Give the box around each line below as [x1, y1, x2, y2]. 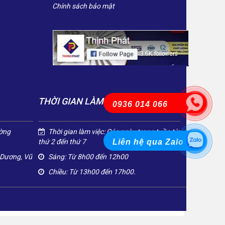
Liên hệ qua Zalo [113, 138, 184, 146]
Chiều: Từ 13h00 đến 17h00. [48, 167, 136, 176]
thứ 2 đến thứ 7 [38, 137, 86, 146]
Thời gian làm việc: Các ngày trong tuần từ [48, 127, 179, 136]
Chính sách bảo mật [52, 2, 115, 11]
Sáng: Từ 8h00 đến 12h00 [48, 152, 128, 161]
